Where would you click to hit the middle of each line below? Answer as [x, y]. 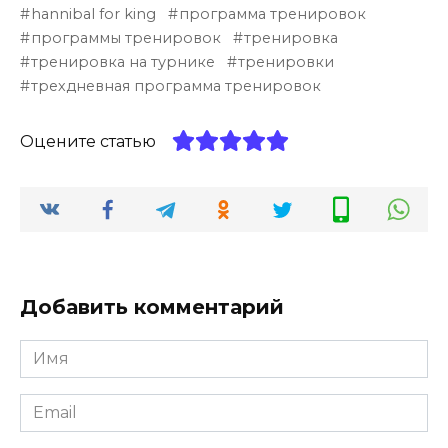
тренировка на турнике [123, 62]
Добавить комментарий [152, 307]
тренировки [286, 62]
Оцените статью [88, 142]
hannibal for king [94, 14]
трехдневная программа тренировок [176, 86]
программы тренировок [126, 38]
